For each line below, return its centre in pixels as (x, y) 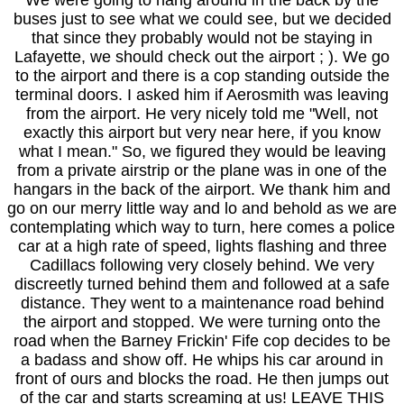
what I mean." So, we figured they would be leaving (202, 151)
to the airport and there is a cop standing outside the (202, 76)
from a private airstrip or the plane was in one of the (202, 170)
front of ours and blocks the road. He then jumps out (202, 379)
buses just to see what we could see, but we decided (202, 19)
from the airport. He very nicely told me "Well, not (202, 114)
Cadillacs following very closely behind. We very (202, 265)
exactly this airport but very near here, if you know (202, 133)
